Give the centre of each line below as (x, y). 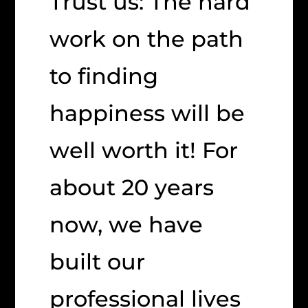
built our (98, 262)
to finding (104, 76)
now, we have (126, 225)
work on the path (147, 39)
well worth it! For (144, 151)
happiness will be (147, 113)
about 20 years (132, 188)
